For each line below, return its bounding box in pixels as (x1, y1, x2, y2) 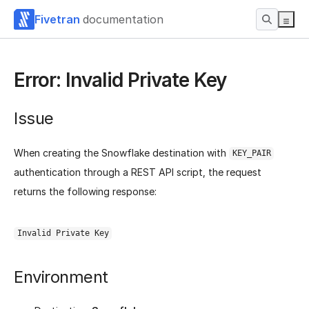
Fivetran (34, 12, 80, 26)
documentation (83, 12, 163, 26)
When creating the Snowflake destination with (14, 146, 229, 159)
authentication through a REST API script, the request (14, 166, 261, 178)
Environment (14, 266, 108, 287)
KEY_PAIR (232, 148, 271, 159)
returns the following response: (14, 185, 157, 197)
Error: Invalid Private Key (14, 68, 226, 92)
